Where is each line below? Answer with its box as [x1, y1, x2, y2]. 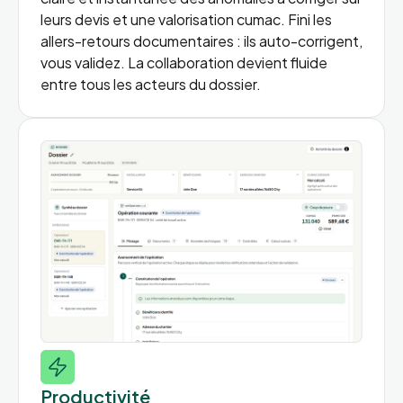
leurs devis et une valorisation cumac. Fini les [40, 10, 332, 30]
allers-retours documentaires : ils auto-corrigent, [40, 31, 363, 51]
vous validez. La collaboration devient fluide [40, 53, 327, 73]
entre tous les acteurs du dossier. [40, 75, 261, 94]
